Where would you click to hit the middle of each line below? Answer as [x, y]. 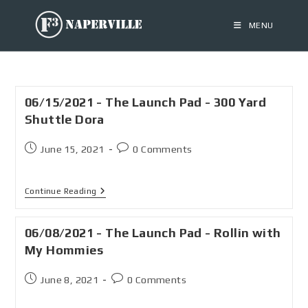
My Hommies [64, 250]
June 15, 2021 [73, 149]
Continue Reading [60, 191]
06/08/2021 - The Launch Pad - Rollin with [153, 233]
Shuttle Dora [64, 119]
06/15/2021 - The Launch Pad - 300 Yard [145, 102]
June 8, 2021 [70, 280]
